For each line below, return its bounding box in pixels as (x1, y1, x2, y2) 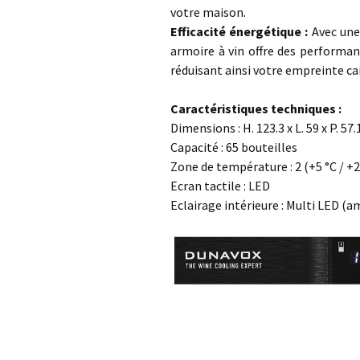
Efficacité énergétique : (170, 23, 312, 39)
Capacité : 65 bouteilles (170, 139, 297, 155)
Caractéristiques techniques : (170, 100, 342, 117)
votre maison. (170, 4, 246, 20)
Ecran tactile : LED (170, 178, 270, 194)
